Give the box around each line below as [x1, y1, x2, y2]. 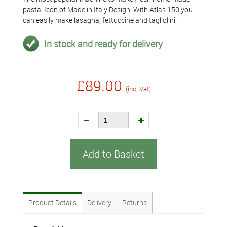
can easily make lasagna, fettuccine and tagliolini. [23, 15, 177, 25]
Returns [122, 198, 147, 207]
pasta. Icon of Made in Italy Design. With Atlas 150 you [23, 5, 193, 14]
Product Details [28, 198, 77, 207]
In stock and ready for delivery [44, 37, 163, 50]
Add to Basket [83, 147, 144, 161]
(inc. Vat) [125, 84, 151, 93]
